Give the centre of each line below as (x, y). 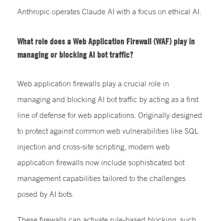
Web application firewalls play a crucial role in (93, 83)
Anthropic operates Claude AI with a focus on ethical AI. (109, 11)
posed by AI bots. (46, 194)
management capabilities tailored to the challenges (101, 178)
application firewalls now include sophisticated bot (101, 162)
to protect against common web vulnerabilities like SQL (108, 130)
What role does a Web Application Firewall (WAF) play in (106, 41)
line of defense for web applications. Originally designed (110, 115)
